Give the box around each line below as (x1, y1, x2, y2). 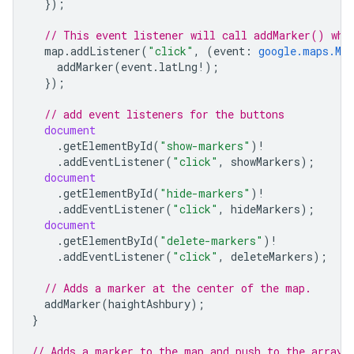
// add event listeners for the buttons (44, 107, 284, 122)
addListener (70, 43, 141, 58)
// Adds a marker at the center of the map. (44, 281, 311, 296)
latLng (159, 59, 198, 74)
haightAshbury (108, 296, 190, 311)
